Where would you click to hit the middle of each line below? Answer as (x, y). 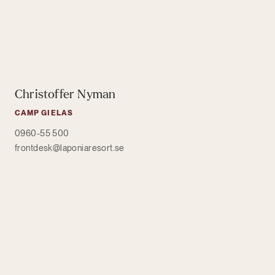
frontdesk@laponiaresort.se (70, 148)
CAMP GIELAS (44, 113)
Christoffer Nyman (65, 94)
